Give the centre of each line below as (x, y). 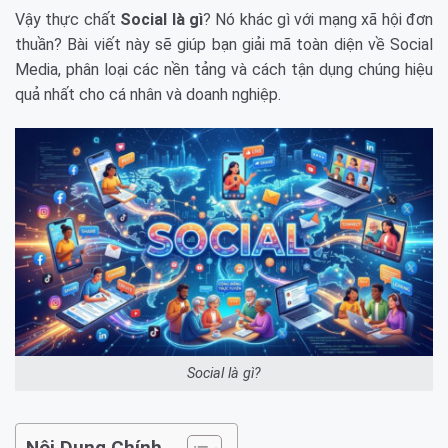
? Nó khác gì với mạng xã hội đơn (318, 19)
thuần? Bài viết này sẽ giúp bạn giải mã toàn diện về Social (224, 44)
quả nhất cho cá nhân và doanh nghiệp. (148, 94)
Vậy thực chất (68, 19)
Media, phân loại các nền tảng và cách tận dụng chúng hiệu (224, 69)
